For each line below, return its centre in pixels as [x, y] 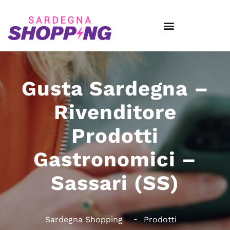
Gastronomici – [115, 159]
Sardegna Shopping [84, 219]
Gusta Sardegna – [115, 89]
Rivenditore [115, 112]
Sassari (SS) [115, 183]
